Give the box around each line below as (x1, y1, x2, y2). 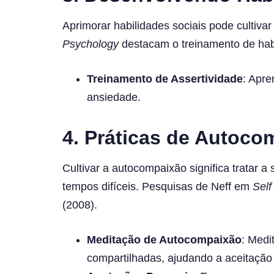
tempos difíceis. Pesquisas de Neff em (62, 180, 253, 193)
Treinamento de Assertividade (87, 72, 243, 85)
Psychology (62, 37, 119, 50)
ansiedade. (87, 91, 141, 103)
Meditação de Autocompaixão (87, 233, 242, 246)
